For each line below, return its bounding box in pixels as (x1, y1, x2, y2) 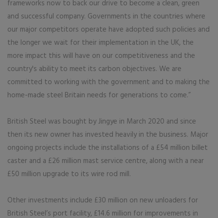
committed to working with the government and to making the (7, 76, 210, 88)
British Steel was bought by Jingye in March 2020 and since (7, 116, 196, 127)
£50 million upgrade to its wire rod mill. (7, 168, 131, 180)
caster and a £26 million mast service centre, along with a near (7, 155, 204, 167)
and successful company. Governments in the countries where (7, 11, 205, 22)
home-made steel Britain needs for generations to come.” (7, 90, 191, 101)
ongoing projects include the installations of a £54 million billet (7, 142, 208, 154)
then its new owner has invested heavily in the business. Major (7, 129, 208, 141)
